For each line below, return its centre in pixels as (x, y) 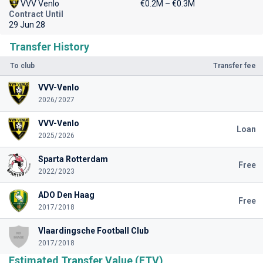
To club (22, 66)
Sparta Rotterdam (73, 159)
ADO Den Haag (66, 195)
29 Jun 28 (27, 25)
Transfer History (49, 47)
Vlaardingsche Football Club (93, 231)
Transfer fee (235, 66)
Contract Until (36, 14)
